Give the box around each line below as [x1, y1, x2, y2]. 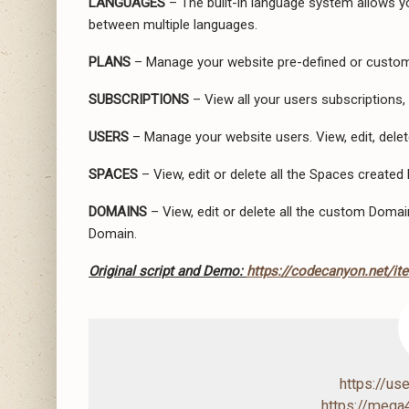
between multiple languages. [89, 16, 257, 33]
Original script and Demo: [89, 262, 246, 279]
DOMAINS [89, 203, 147, 220]
